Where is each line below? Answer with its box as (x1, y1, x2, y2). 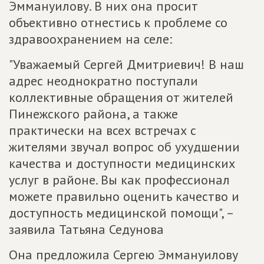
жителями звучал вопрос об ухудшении (9, 138, 240, 155)
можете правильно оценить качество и (9, 188, 239, 204)
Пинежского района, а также (9, 105, 178, 122)
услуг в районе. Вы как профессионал (9, 171, 230, 188)
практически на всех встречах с (9, 122, 196, 138)
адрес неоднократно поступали (9, 72, 198, 89)
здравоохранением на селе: (9, 31, 172, 47)
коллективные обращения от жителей (9, 89, 233, 105)
